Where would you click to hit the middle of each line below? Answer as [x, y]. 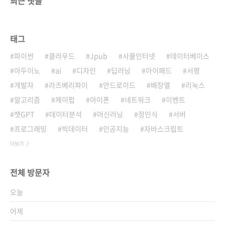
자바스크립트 [164, 129]
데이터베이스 [190, 56]
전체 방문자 [30, 172]
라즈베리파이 [68, 85]
